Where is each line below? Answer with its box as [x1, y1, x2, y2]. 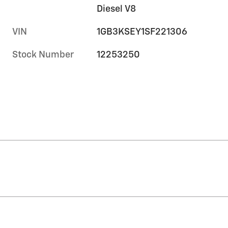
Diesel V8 [97, 5, 136, 14]
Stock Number [12, 50, 74, 60]
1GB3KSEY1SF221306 [97, 27, 188, 37]
